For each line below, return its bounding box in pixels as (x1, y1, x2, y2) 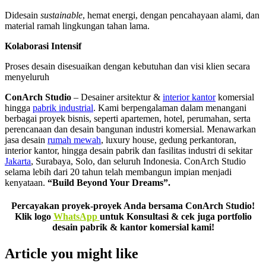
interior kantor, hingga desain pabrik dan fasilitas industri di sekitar (5, 145, 252, 156)
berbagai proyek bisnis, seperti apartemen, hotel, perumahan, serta (5, 113, 251, 124)
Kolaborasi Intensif (5, 41, 81, 52)
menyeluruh (5, 72, 49, 83)
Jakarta (5, 156, 31, 167)
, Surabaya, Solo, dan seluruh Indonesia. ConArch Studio (31, 156, 246, 167)
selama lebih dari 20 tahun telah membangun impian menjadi (5, 167, 232, 178)
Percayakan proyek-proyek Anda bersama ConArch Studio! (11, 201, 255, 211)
